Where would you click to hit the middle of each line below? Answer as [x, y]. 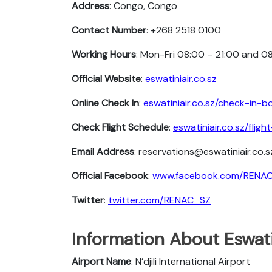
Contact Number [109, 30]
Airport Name [101, 261]
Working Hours [104, 54]
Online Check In [105, 103]
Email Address [103, 151]
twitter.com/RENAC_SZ [159, 200]
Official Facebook [110, 175]
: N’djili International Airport [191, 261]
